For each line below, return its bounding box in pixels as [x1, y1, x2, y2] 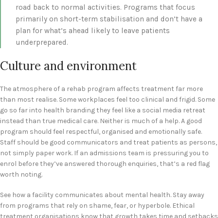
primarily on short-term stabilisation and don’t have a [16, 15, 202, 24]
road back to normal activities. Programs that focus [16, 3, 195, 12]
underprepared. [16, 38, 68, 47]
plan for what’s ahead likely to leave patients [16, 26, 170, 36]
